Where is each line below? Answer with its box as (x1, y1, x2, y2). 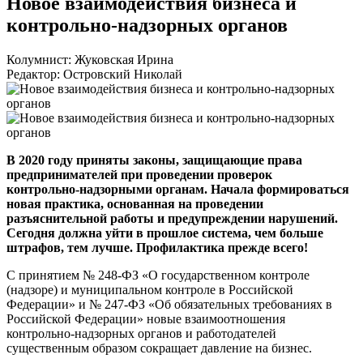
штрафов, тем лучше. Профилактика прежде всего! (6, 240, 308, 254)
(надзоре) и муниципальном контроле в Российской (6, 282, 293, 297)
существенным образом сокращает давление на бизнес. (6, 340, 312, 355)
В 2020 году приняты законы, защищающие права (6, 152, 302, 167)
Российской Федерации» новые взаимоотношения (6, 311, 285, 326)
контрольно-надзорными (6, 181, 152, 196)
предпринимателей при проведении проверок (6, 167, 272, 181)
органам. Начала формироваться (152, 181, 349, 196)
